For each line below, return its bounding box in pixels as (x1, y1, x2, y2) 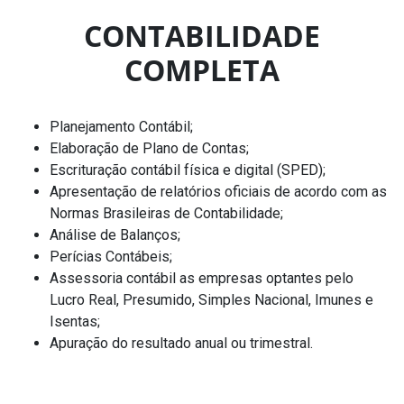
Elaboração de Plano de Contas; (50, 139, 252, 157)
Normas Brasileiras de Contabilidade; (50, 204, 283, 222)
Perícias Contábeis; (50, 247, 172, 265)
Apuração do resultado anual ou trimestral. (50, 334, 313, 352)
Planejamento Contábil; (50, 117, 193, 135)
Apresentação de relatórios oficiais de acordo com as (50, 182, 387, 200)
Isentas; (50, 312, 100, 330)
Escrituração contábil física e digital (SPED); (50, 161, 326, 179)
